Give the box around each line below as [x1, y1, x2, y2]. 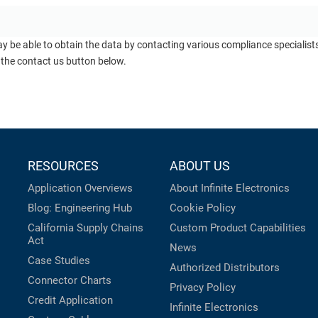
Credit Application [28, 294, 113, 307]
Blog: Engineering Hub [28, 202, 132, 215]
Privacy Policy [170, 281, 236, 295]
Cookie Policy [170, 202, 236, 215]
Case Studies [28, 254, 90, 268]
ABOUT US [170, 158, 230, 174]
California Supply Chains [28, 221, 143, 235]
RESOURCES [28, 158, 99, 174]
